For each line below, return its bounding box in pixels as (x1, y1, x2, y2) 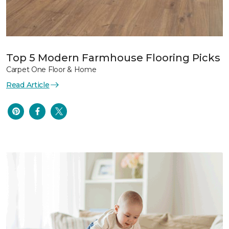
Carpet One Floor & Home (6, 64, 97, 74)
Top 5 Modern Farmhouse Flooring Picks (6, 51, 220, 64)
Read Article (6, 80, 50, 89)
